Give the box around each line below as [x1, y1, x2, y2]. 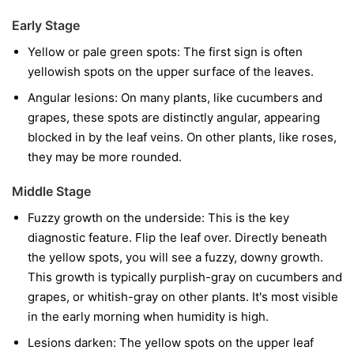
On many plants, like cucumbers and [118, 90, 322, 106]
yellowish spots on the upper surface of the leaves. [28, 64, 314, 80]
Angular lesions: [28, 90, 118, 106]
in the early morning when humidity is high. [28, 309, 269, 325]
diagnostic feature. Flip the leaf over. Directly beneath [28, 230, 327, 246]
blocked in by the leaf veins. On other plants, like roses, [28, 130, 337, 145]
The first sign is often [180, 44, 303, 60]
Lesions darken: [28, 335, 116, 351]
